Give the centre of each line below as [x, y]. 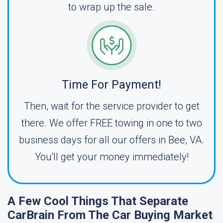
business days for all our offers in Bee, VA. [111, 140]
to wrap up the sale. [111, 7]
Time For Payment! [111, 85]
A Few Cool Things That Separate [98, 201]
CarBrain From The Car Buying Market [110, 215]
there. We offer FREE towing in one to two [111, 123]
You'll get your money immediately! [111, 157]
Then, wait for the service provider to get [111, 106]
